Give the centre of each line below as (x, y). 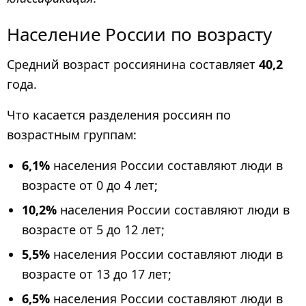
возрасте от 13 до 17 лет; (97, 274)
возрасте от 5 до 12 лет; (93, 230)
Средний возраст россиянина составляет (133, 64)
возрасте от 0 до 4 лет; (90, 185)
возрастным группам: (72, 135)
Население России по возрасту (139, 34)
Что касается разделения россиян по (119, 115)
